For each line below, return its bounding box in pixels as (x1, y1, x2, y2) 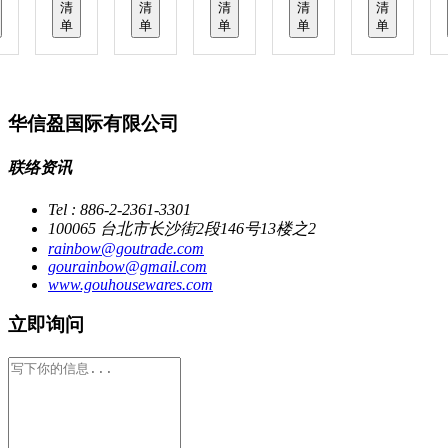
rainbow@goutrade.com (48, 239, 204, 257)
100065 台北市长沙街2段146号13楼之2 (48, 219, 316, 237)
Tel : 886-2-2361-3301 (48, 200, 191, 218)
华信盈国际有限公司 (8, 113, 179, 135)
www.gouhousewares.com (48, 275, 213, 293)
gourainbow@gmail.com (48, 257, 207, 275)
